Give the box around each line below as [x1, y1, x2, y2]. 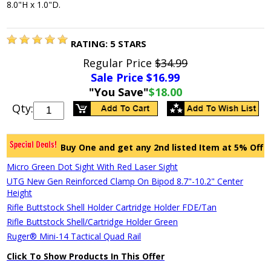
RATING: [71, 37, 111, 50]
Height [7, 186, 33, 198]
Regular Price [83, 55, 155, 70]
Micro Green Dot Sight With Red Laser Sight [7, 160, 178, 172]
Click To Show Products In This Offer [7, 250, 165, 262]
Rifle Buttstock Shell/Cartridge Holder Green [7, 215, 178, 227]
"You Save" [88, 84, 149, 99]
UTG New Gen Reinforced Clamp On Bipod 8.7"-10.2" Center [7, 175, 244, 187]
